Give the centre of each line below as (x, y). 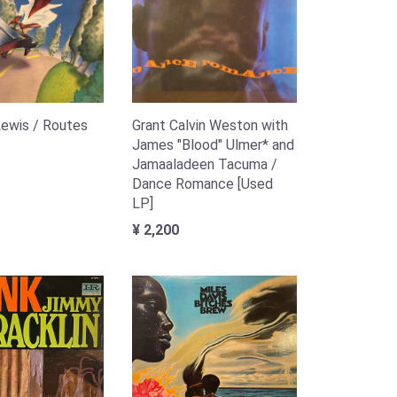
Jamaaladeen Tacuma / (205, 164)
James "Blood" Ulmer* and (214, 144)
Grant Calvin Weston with (210, 125)
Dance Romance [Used (203, 183)
